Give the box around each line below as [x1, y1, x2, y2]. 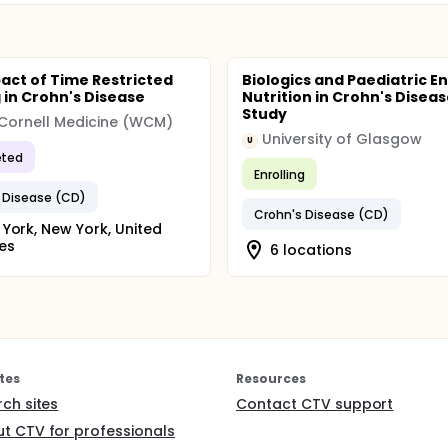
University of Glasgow [262, 129, 422, 149]
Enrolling [254, 165, 306, 183]
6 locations [270, 239, 352, 260]
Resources [236, 370, 306, 387]
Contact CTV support [236, 394, 394, 414]
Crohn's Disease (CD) [254, 205, 389, 223]
